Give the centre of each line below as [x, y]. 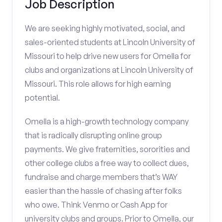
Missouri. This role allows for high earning [98, 84]
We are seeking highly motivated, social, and [105, 28]
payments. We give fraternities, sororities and [107, 149]
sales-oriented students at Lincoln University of [110, 42]
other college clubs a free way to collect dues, [107, 163]
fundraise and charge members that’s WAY [101, 177]
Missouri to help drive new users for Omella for [108, 56]
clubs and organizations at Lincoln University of [109, 70]
